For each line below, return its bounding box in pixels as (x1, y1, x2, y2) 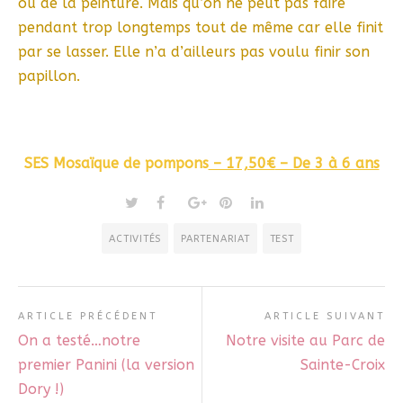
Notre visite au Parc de (226, 332, 385, 350)
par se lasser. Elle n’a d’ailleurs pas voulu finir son (18, 43, 370, 61)
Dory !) (18, 381, 64, 399)
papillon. (18, 67, 80, 85)
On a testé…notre (18, 332, 140, 350)
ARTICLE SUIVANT (264, 310, 385, 323)
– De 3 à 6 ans (274, 155, 380, 173)
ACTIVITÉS (109, 233, 162, 246)
